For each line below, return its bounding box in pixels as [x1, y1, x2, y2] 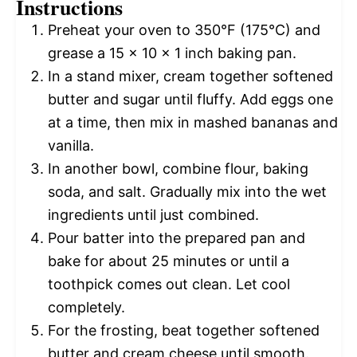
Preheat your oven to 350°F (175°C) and [48, 21, 320, 38]
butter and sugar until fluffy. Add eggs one [48, 90, 333, 108]
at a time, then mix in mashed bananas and [48, 113, 338, 131]
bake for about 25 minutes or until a [48, 252, 289, 269]
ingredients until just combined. [48, 206, 259, 223]
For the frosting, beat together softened [48, 321, 320, 339]
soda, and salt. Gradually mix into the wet [48, 182, 327, 200]
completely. [48, 298, 125, 316]
